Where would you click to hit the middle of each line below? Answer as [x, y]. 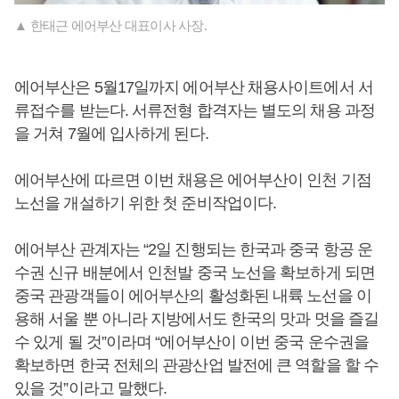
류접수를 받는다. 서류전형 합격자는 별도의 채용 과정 [195, 111]
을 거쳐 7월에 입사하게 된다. [113, 134]
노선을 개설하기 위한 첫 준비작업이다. [146, 204]
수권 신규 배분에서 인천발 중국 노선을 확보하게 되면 [195, 273]
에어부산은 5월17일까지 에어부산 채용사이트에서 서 [194, 88]
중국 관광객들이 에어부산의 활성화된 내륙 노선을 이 [193, 296]
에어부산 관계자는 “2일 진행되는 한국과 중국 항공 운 [194, 250]
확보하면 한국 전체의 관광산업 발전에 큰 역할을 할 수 [197, 366]
